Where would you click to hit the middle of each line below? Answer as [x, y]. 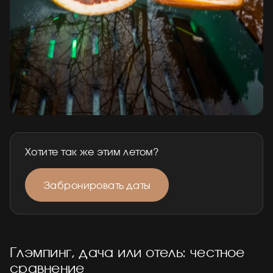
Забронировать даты [97, 184]
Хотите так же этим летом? [92, 151]
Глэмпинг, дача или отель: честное [127, 251]
